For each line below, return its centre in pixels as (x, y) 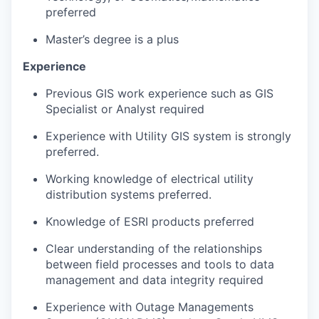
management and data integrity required (155, 279)
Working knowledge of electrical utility (150, 178)
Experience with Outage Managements (150, 307)
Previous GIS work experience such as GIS (159, 93)
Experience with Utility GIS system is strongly (168, 136)
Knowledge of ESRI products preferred (150, 221)
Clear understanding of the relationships (154, 248)
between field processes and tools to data (160, 264)
